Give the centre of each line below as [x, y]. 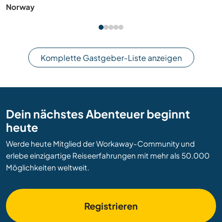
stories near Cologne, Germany [63, 7]
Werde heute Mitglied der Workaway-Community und [100, 144]
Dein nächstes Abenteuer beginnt [98, 114]
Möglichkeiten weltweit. [48, 167]
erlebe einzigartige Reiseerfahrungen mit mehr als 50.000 [108, 156]
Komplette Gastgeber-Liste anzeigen [111, 57]
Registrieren [111, 206]
